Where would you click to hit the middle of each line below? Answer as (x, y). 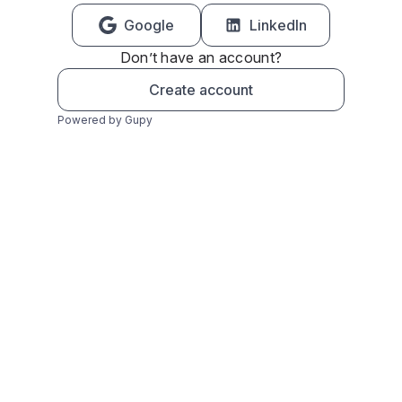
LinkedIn (278, 25)
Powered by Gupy (105, 120)
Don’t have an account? (201, 57)
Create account (201, 90)
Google (149, 25)
